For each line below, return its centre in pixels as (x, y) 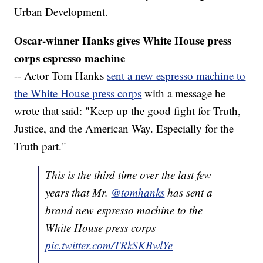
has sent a (189, 193)
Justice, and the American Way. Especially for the (124, 129)
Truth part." (41, 146)
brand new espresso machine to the (124, 210)
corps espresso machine (70, 58)
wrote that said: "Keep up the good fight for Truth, (128, 111)
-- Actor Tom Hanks (61, 76)
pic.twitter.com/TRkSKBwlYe (109, 245)
